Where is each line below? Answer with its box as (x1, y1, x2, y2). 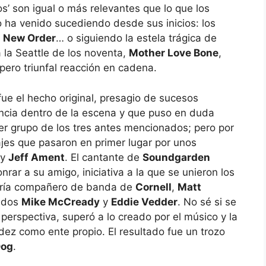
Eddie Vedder (111, 195, 178, 208)
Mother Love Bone (129, 47, 218, 59)
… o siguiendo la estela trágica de (56, 32, 217, 44)
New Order (3, 32, 56, 44)
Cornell (135, 180, 172, 193)
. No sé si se (178, 195, 236, 208)
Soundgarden (142, 151, 210, 163)
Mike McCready (21, 195, 100, 208)
